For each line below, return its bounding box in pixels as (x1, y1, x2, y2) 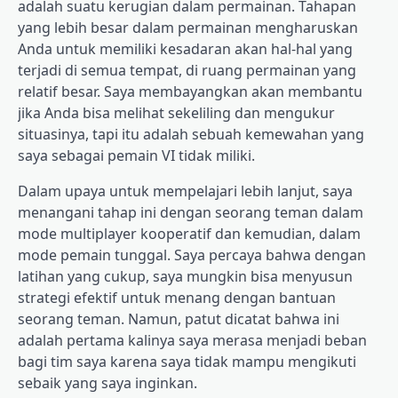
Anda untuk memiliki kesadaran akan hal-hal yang (18, 39, 353, 60)
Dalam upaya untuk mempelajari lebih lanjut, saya (18, 181, 353, 202)
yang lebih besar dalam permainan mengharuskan (18, 18, 358, 38)
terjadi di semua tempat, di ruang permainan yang (18, 60, 356, 81)
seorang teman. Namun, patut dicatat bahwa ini (18, 309, 339, 330)
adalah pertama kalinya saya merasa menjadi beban (18, 330, 367, 351)
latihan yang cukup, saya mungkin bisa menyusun (18, 267, 353, 287)
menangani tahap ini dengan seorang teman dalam (18, 203, 363, 223)
